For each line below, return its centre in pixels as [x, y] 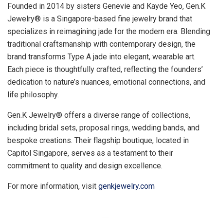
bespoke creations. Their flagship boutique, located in [98, 141]
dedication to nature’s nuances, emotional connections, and [106, 82]
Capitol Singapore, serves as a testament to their [90, 153]
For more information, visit [53, 186]
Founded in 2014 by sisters [55, 6]
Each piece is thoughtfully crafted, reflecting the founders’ [105, 70]
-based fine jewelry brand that [142, 19]
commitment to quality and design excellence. [85, 166]
